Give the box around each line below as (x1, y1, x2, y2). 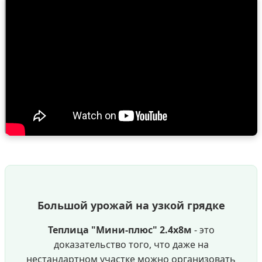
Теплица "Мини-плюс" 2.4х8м (47, 223, 192, 237)
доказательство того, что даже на (53, 238, 209, 251)
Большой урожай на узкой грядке (37, 198, 225, 213)
